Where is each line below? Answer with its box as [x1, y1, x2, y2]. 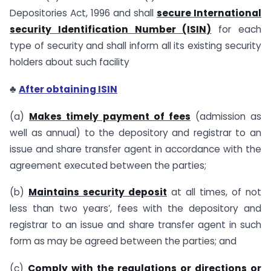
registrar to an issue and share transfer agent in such [10, 218, 261, 232]
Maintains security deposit [28, 186, 167, 199]
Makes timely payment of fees [29, 109, 191, 123]
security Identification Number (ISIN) [10, 22, 212, 36]
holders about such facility [10, 55, 129, 68]
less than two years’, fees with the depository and [10, 202, 261, 215]
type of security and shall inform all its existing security [10, 39, 261, 52]
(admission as [191, 109, 261, 123]
